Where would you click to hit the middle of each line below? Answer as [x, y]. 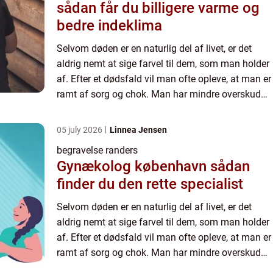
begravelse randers [97, 150]
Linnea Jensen [138, 129]
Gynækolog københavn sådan [133, 166]
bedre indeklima [109, 25]
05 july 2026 [80, 129]
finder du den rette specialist [150, 184]
